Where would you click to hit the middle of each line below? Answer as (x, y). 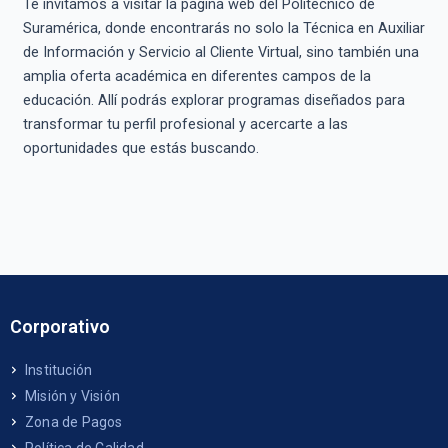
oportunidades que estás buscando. (140, 147)
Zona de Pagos (74, 422)
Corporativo (60, 327)
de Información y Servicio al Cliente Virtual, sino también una (220, 51)
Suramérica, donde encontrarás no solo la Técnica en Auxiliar (223, 27)
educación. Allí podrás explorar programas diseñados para (213, 99)
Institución (59, 370)
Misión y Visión (72, 396)
